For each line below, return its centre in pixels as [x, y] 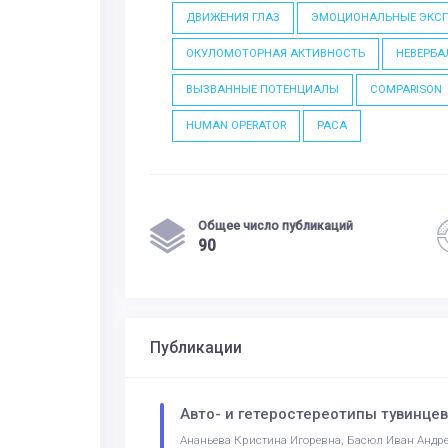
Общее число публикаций [275, 225]
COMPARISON [406, 89]
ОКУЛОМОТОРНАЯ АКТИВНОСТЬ [276, 53]
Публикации [196, 347]
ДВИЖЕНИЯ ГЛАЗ [233, 17]
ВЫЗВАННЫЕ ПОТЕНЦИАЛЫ [263, 89]
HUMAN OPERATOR [236, 125]
